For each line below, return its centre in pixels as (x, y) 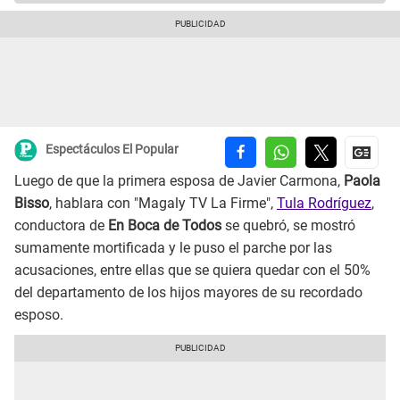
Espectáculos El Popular (112, 150)
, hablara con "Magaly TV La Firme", (163, 204)
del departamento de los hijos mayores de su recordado (188, 293)
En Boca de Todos (165, 226)
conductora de (61, 226)
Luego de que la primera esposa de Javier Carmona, (179, 181)
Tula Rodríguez (324, 204)
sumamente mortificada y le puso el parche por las (173, 248)
